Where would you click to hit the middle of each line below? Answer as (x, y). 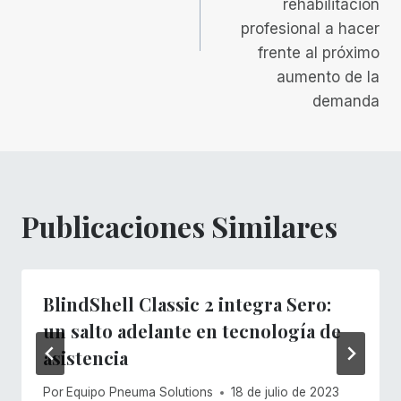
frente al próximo (319, 52)
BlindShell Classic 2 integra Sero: (187, 303)
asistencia (85, 357)
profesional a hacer (310, 28)
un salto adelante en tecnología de (192, 330)
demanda (346, 101)
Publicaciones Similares (179, 226)
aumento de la (328, 77)
